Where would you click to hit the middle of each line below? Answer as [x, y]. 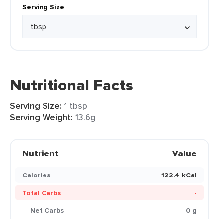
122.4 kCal [179, 175]
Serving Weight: [41, 117]
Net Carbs [47, 210]
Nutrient [41, 153]
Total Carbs [42, 193]
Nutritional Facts [72, 85]
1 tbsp [76, 105]
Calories [36, 175]
